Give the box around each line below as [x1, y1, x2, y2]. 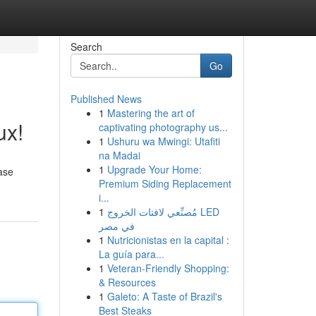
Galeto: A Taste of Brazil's [107, 289, 222, 303]
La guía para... [98, 247, 164, 261]
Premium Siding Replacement [98, 176, 231, 190]
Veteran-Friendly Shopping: [107, 261, 229, 275]
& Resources [98, 275, 156, 289]
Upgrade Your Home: [107, 162, 202, 176]
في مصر [98, 219, 135, 233]
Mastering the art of [107, 106, 195, 120]
